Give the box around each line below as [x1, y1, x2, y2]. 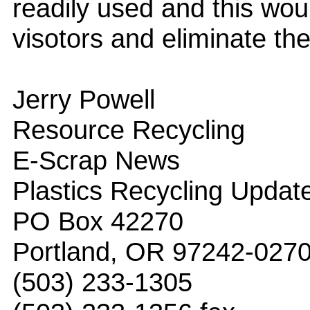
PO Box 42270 [12, 206, 183, 236]
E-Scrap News [12, 145, 180, 175]
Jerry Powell [12, 84, 155, 114]
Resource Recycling [12, 114, 245, 145]
